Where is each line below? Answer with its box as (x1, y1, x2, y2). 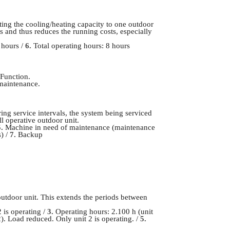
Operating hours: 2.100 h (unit (53, 207, 153, 216)
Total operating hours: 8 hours (31, 41, 130, 50)
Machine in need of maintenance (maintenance (5, 123, 156, 132)
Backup (16, 130, 43, 139)
